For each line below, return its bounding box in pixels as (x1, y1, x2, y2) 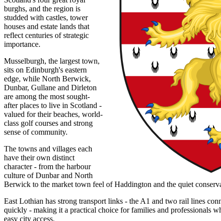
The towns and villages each (4, 144, 92, 153)
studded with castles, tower (4, 13, 88, 22)
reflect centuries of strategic (4, 31, 89, 39)
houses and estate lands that (4, 22, 89, 31)
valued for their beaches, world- (4, 110, 103, 118)
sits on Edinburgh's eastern (4, 65, 87, 74)
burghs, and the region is (4, 4, 80, 13)
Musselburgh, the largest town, (4, 56, 100, 65)
